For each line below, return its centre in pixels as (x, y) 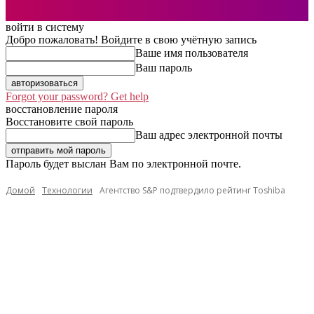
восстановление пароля (62, 109)
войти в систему (45, 27)
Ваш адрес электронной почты (209, 135)
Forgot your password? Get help (77, 96)
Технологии (67, 190)
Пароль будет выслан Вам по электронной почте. (123, 164)
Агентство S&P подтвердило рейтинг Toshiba (192, 190)
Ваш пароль (164, 68)
